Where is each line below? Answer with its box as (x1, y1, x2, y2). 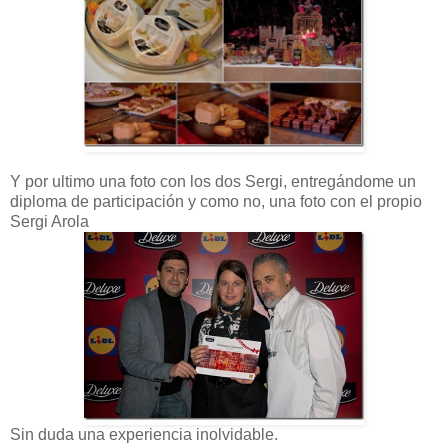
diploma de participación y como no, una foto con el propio (10, 193, 422, 211)
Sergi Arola (10, 213, 89, 231)
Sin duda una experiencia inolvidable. (10, 426, 278, 444)
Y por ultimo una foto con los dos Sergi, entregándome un (10, 173, 416, 191)
